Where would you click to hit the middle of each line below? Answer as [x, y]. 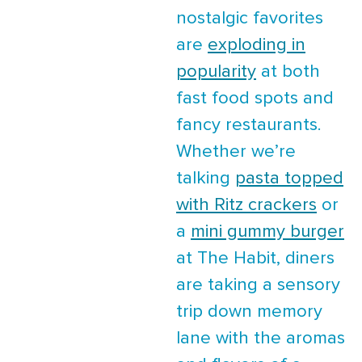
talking [206, 179]
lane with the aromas [261, 339]
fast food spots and [255, 99]
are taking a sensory [258, 285]
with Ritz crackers [246, 205]
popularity [216, 72]
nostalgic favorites [250, 19]
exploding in [257, 45]
